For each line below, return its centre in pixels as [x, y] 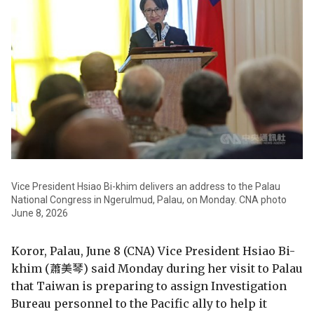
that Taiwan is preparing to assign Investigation [149, 286]
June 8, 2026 [40, 213]
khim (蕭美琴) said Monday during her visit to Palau [157, 268]
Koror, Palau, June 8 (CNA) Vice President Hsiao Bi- [153, 251]
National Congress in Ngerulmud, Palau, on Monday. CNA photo [149, 199]
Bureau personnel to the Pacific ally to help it [139, 303]
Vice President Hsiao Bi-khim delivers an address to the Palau [146, 186]
